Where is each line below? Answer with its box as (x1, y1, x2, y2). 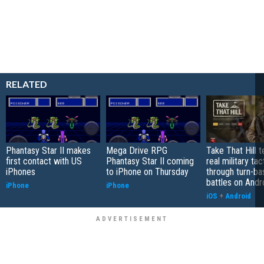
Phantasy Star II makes (6, 145, 91, 156)
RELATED (6, 78, 47, 90)
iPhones (6, 166, 35, 177)
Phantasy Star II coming (106, 156, 194, 167)
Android (225, 192, 251, 200)
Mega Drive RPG (106, 145, 167, 156)
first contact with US (6, 156, 82, 167)
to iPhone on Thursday (106, 166, 189, 177)
